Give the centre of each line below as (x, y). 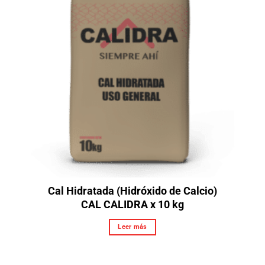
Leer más (132, 227)
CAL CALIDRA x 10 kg (132, 205)
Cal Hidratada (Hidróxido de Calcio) (132, 191)
